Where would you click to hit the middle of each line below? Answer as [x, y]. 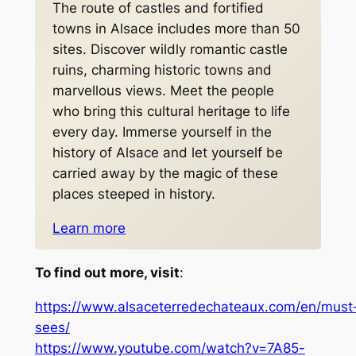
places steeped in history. [134, 194]
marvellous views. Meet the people [164, 91]
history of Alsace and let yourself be [168, 153]
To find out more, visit [107, 273]
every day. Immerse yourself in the [163, 132]
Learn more [89, 228]
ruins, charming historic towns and [163, 70]
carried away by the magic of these [166, 174]
